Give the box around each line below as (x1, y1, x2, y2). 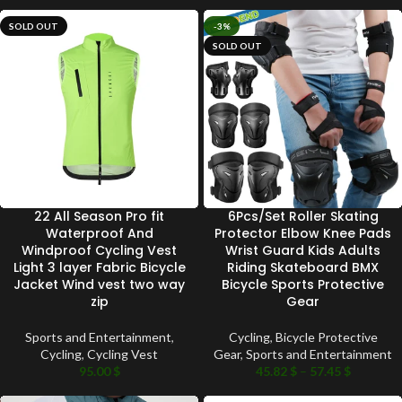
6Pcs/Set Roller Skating (227, 207, 379, 226)
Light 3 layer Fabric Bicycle (13, 258, 186, 277)
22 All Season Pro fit (34, 207, 164, 226)
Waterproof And (45, 224, 153, 243)
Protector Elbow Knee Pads (214, 224, 391, 243)
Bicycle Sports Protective (222, 275, 384, 294)
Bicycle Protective (275, 329, 378, 345)
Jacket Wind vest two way (13, 275, 185, 294)
